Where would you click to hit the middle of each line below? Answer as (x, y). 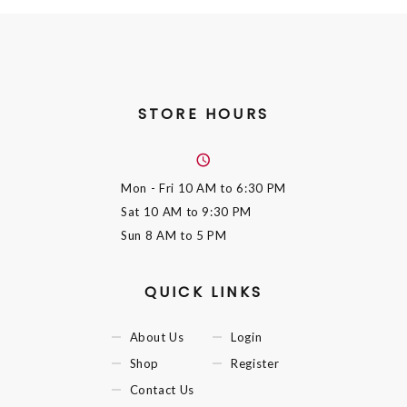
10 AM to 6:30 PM (232, 188)
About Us (157, 338)
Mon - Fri (149, 188)
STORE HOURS (203, 114)
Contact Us (162, 389)
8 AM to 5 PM (186, 235)
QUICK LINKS (203, 292)
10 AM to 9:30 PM (198, 211)
